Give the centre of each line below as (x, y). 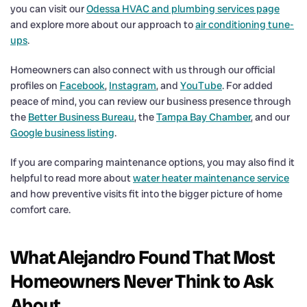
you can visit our (48, 9)
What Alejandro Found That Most (143, 257)
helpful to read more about (72, 178)
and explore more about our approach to (103, 24)
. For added (247, 85)
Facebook (82, 85)
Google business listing (62, 133)
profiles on (35, 85)
